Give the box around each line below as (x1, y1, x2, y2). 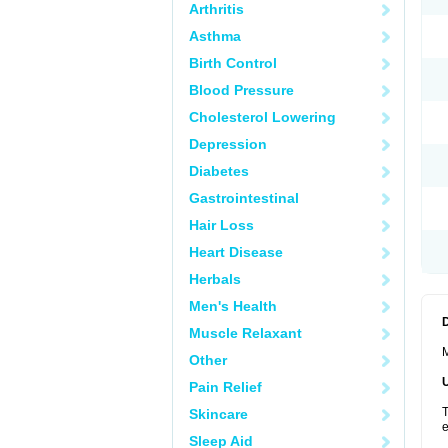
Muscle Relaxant (189, 325, 302, 341)
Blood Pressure (189, 82, 294, 98)
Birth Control (189, 55, 277, 71)
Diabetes (189, 163, 249, 179)
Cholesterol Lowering (189, 109, 336, 125)
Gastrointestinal (189, 190, 299, 206)
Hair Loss (189, 217, 254, 233)
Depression (189, 136, 267, 152)
